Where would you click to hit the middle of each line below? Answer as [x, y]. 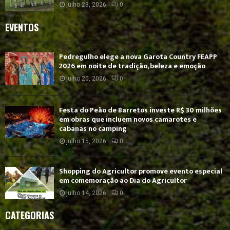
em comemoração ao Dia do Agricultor [123, 181]
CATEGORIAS [30, 215]
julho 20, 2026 [86, 78]
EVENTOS [22, 27]
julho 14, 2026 [86, 193]
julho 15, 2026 [86, 141]
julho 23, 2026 [86, 5]
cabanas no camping [93, 129]
